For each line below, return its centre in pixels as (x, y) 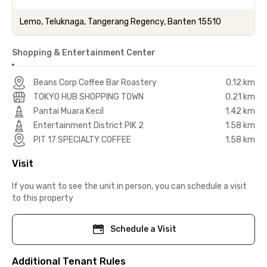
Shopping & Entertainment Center (84, 52)
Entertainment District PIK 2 (89, 125)
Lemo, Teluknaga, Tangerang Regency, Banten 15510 (120, 21)
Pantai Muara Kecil (69, 111)
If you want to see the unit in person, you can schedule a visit (129, 186)
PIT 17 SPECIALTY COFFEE (82, 139)
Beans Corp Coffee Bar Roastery (95, 82)
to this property (43, 198)
